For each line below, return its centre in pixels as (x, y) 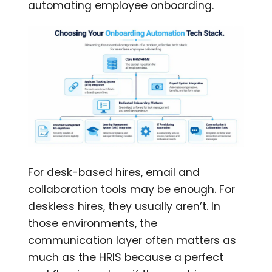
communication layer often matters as (132, 241)
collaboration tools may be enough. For (132, 190)
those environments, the (93, 224)
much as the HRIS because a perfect (126, 258)
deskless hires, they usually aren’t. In (124, 207)
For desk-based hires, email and (114, 173)
